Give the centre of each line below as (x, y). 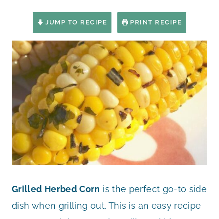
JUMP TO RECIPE (75, 22)
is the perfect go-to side (153, 189)
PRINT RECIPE (155, 22)
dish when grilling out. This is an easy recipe (107, 206)
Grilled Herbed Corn (56, 189)
